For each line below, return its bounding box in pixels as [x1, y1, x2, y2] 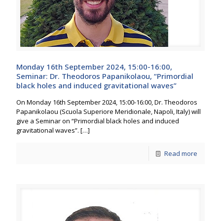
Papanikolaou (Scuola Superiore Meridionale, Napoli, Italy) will [16, 107, 201, 116]
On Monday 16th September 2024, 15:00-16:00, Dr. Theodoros [16, 98, 197, 107]
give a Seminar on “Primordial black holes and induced [16, 116, 179, 125]
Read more [164, 149, 197, 158]
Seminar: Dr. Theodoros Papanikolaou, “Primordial [16, 71, 193, 81]
